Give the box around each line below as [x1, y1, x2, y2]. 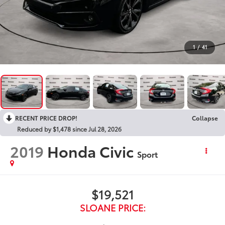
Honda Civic [47, 140, 134, 162]
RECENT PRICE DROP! [15, 113, 77, 122]
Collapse [192, 113, 218, 122]
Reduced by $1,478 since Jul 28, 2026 [17, 124, 122, 133]
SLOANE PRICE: [79, 200, 146, 214]
